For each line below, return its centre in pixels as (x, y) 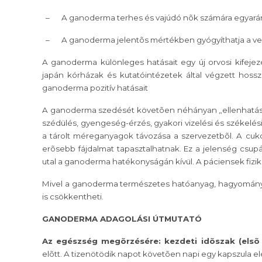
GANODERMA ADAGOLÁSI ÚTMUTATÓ (122, 219)
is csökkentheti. (73, 197)
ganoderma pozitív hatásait (95, 88)
